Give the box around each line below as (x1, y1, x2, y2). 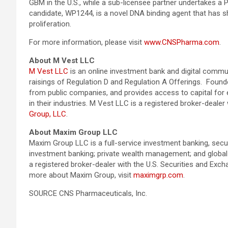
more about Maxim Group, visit (29, 170, 133, 180)
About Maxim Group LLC (29, 128, 118, 137)
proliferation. (29, 19, 71, 28)
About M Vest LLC (29, 56, 97, 65)
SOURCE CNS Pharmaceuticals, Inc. (29, 189, 147, 198)
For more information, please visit (29, 38, 144, 47)
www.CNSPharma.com (144, 38, 219, 47)
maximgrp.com (133, 170, 183, 180)
